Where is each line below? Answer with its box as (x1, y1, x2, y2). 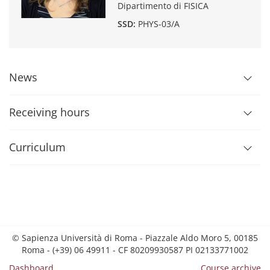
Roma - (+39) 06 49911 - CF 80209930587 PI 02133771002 (22, 244, 248, 256)
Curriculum (9, 140, 66, 154)
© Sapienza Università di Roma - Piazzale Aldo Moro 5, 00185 (12, 232, 258, 243)
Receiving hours (9, 105, 90, 119)
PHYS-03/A (138, 18, 180, 30)
